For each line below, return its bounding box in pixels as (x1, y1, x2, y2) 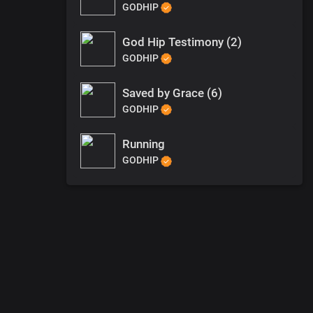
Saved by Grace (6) (122, 86, 222, 101)
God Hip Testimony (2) (122, 34, 242, 49)
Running (122, 137, 165, 152)
